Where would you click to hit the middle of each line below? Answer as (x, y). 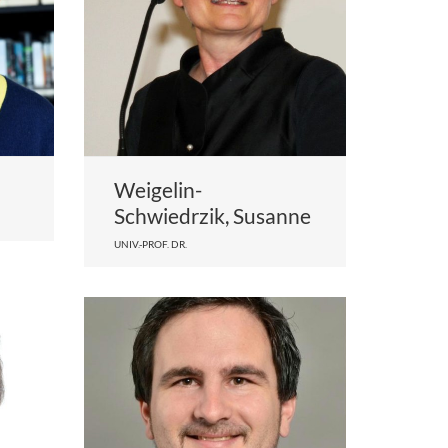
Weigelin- (157, 190)
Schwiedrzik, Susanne (212, 216)
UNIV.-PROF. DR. (150, 244)
